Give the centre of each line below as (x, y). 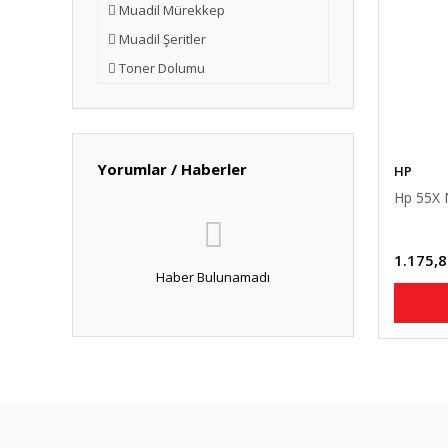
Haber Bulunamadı (213, 277)
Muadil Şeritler (162, 39)
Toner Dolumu (162, 68)
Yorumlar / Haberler (172, 169)
